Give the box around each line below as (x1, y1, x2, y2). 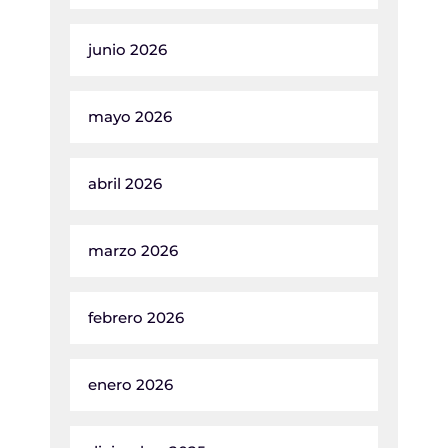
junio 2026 (88, 40, 167, 59)
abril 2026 (88, 174, 162, 193)
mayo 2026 (88, 107, 172, 126)
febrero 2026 (88, 308, 184, 327)
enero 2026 (88, 375, 173, 394)
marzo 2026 (88, 241, 178, 260)
